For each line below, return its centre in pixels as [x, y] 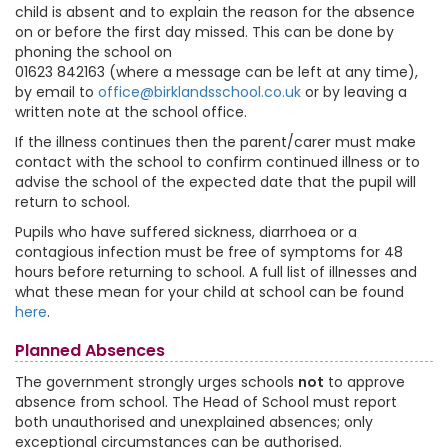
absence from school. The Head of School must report [206, 402]
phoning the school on [93, 52]
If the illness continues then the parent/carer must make [215, 142]
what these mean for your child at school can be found [209, 292]
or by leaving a [354, 92]
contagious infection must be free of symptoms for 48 [209, 252]
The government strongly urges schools [156, 382]
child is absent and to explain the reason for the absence [215, 12]
